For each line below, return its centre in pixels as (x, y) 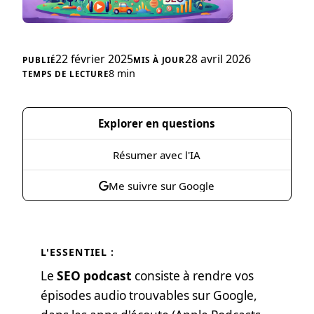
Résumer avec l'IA (157, 155)
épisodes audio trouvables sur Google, (149, 296)
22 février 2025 (95, 59)
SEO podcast (94, 276)
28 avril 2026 (218, 59)
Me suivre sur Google (162, 185)
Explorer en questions (157, 124)
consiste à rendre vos (192, 276)
